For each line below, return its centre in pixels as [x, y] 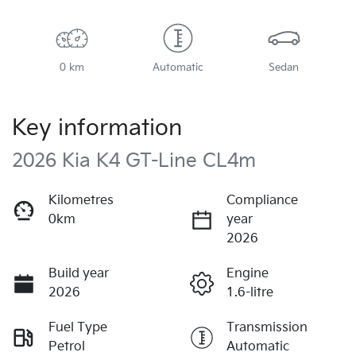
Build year [79, 273]
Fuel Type [78, 327]
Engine [248, 273]
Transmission [267, 327]
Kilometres [81, 200]
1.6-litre [250, 292]
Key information [97, 128]
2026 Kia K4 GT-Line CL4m [134, 161]
